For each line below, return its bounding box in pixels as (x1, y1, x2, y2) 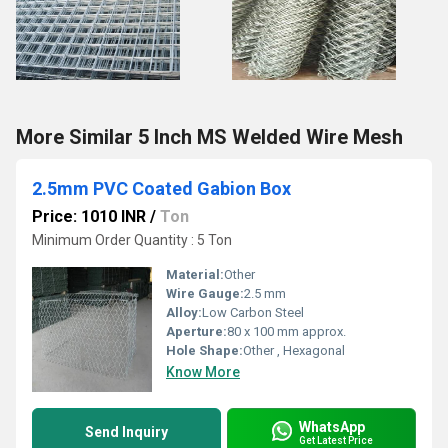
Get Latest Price (299, 434, 373, 446)
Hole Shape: (166, 343, 243, 358)
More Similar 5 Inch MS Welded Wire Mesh (16, 125, 403, 149)
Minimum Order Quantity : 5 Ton (32, 232, 232, 248)
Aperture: (166, 324, 227, 339)
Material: (166, 267, 224, 282)
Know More (166, 364, 240, 380)
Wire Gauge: (166, 286, 244, 301)
